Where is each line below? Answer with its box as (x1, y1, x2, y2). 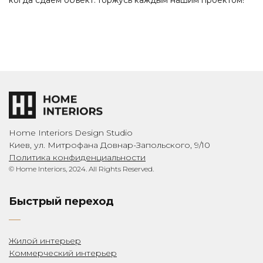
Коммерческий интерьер (9, 248, 117, 259)
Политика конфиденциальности (9, 152, 146, 163)
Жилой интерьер (9, 235, 81, 247)
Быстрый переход (9, 195, 114, 208)
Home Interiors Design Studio (9, 127, 133, 139)
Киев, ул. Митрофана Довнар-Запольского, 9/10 (9, 140, 210, 151)
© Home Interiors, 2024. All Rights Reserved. (9, 164, 154, 174)
